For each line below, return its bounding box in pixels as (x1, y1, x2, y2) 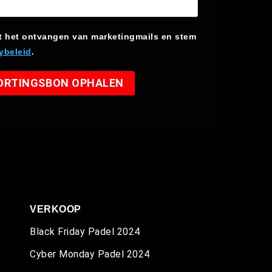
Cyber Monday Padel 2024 (30, 248, 150, 260)
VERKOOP (30, 203, 81, 214)
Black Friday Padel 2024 (30, 225, 140, 237)
